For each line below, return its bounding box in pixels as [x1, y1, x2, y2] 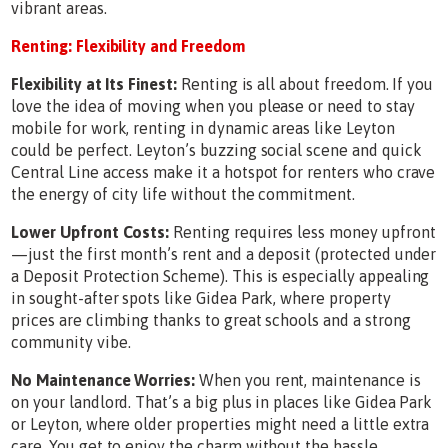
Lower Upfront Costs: [11, 222, 170, 241]
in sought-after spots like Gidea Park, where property [11, 288, 391, 307]
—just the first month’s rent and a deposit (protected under [11, 244, 437, 263]
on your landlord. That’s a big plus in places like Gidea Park [11, 392, 433, 411]
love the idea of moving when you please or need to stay [11, 96, 415, 115]
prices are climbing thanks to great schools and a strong [11, 310, 411, 329]
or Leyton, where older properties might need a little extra [11, 414, 430, 433]
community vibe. [11, 332, 131, 351]
